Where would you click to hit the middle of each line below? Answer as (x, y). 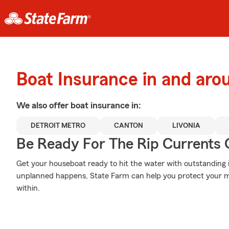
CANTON (129, 126)
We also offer (43, 105)
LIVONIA (186, 126)
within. (28, 188)
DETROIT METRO (58, 126)
